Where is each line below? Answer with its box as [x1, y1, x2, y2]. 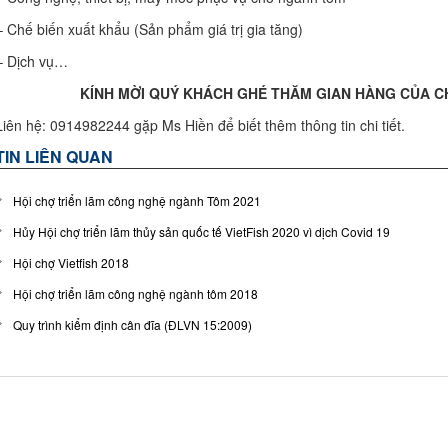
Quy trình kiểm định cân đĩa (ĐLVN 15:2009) [13, 315, 252, 333]
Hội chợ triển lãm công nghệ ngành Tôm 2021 [13, 191, 261, 209]
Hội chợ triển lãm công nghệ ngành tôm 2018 [13, 284, 258, 302]
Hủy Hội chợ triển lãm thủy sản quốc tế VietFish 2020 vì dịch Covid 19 [13, 222, 390, 240]
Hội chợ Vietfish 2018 [13, 253, 129, 271]
